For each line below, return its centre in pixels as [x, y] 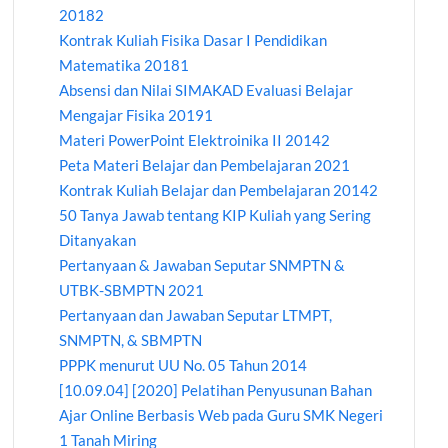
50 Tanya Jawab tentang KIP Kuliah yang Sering [215, 215]
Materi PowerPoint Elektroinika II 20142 [195, 140]
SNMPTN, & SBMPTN [131, 340]
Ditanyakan [98, 240]
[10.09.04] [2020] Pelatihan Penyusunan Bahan [216, 390]
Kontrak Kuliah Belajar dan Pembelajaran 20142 [219, 190]
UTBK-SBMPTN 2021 [132, 290]
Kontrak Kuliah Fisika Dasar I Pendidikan [193, 40]
